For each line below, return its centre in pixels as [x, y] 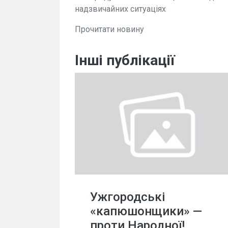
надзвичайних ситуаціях [120, 9]
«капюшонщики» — [146, 211]
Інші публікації [125, 60]
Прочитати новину [109, 29]
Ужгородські [127, 197]
